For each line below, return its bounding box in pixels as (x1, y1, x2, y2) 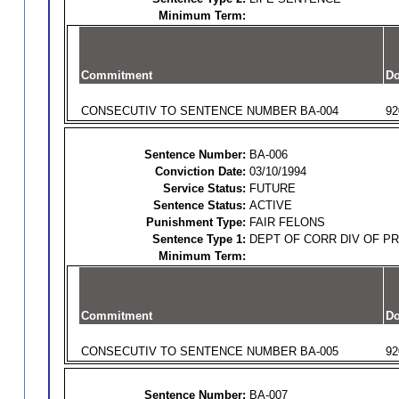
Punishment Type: (145, 216, 246, 229)
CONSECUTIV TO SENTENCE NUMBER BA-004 (80, 104, 338, 118)
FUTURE (248, 182, 296, 195)
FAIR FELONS (248, 216, 325, 229)
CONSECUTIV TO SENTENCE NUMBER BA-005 (80, 345, 338, 358)
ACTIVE (248, 199, 292, 212)
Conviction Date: (154, 165, 246, 178)
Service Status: (162, 182, 246, 195)
